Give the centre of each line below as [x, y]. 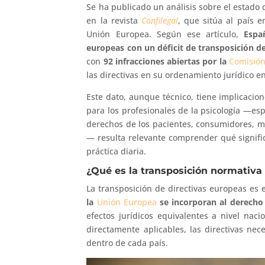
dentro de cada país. [127, 243]
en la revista [114, 20]
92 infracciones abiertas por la [166, 61]
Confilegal [159, 20]
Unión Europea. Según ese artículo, [165, 34]
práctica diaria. [117, 151]
